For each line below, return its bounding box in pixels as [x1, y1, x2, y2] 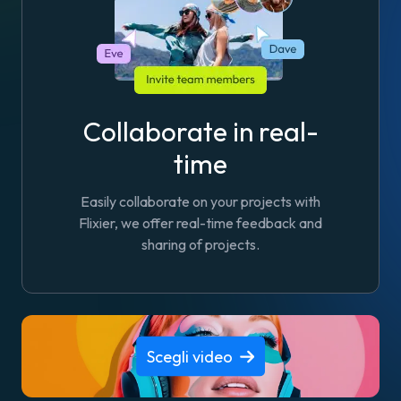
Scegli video [147, 346, 234, 367]
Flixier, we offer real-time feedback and [79, 214, 322, 232]
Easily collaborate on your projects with [81, 192, 320, 210]
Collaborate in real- [82, 115, 319, 149]
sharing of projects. [141, 235, 260, 253]
